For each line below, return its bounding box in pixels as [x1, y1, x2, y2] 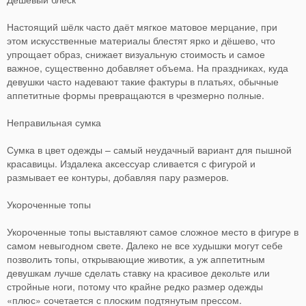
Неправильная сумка [7, 115, 101, 130]
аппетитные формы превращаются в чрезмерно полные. [7, 88, 264, 102]
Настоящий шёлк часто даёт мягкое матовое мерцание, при [7, 20, 277, 34]
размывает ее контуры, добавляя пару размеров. [7, 170, 229, 184]
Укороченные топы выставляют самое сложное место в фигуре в [7, 225, 298, 239]
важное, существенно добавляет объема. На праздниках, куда [7, 61, 288, 75]
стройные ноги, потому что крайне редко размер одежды [7, 279, 263, 294]
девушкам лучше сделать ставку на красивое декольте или [7, 266, 270, 280]
